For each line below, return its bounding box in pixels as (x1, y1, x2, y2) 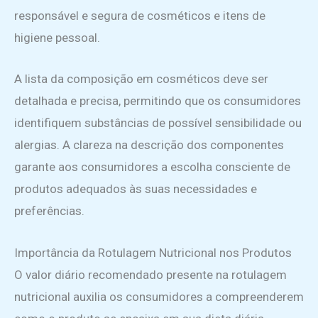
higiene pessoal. (14, 31, 100, 45)
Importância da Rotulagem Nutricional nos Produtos (14, 245, 292, 260)
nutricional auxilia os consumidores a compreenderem (14, 289, 304, 304)
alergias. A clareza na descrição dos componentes (14, 138, 284, 153)
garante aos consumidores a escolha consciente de (14, 160, 290, 175)
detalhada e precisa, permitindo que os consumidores (14, 94, 301, 109)
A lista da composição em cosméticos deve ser (14, 72, 268, 87)
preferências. (14, 204, 84, 219)
